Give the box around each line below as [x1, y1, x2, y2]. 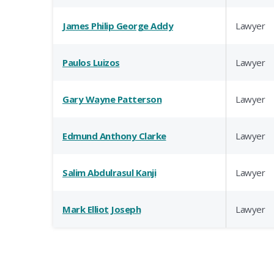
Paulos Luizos [62, 56, 120, 69]
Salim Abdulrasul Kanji [62, 166, 156, 179]
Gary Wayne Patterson [62, 93, 161, 106]
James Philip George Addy [62, 20, 173, 32]
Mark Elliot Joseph [62, 203, 141, 216]
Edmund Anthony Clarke [62, 130, 166, 143]
